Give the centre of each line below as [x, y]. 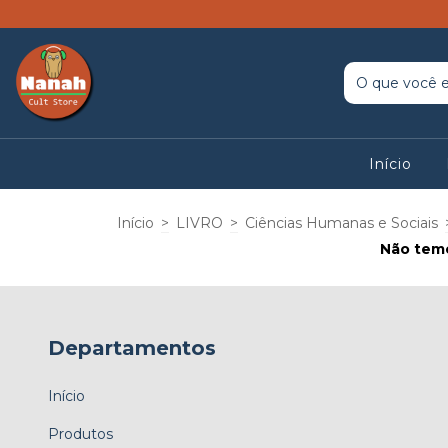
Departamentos [132, 348]
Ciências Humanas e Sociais [341, 223]
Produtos [80, 433]
